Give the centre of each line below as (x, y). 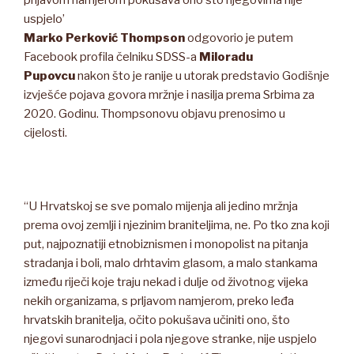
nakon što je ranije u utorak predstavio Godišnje (202, 76)
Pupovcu (49, 76)
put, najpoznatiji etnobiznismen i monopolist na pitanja (166, 245)
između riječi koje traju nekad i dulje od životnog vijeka (166, 282)
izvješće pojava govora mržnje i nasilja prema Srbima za (169, 95)
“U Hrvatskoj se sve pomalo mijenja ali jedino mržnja (161, 207)
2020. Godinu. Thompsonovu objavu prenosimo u (154, 114)
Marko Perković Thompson (104, 38)
